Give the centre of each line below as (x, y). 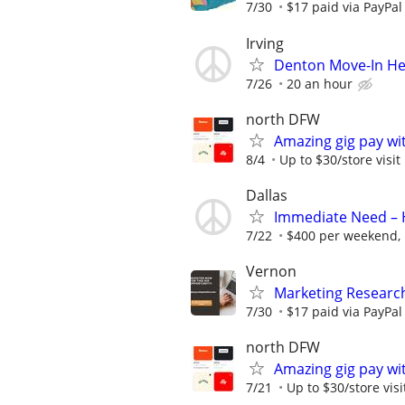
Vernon (271, 272)
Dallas (267, 195)
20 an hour (320, 83)
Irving (265, 43)
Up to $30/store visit (340, 159)
